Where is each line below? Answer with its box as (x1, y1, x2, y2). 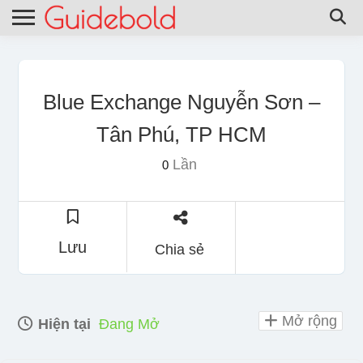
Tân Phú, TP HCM (96, 122, 267, 147)
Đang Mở (99, 315, 160, 332)
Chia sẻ (154, 241, 204, 258)
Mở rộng (278, 312, 337, 329)
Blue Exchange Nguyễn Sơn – (43, 89, 320, 114)
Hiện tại (34, 315, 91, 332)
